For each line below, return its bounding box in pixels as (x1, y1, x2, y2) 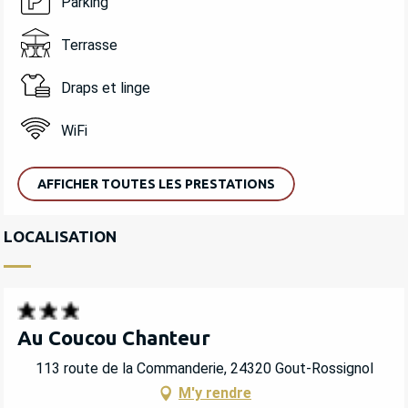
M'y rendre (178, 384, 251, 403)
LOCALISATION (4, 227, 117, 245)
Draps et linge (60, 79, 150, 97)
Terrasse (60, 36, 117, 55)
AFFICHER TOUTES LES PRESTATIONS (37, 176, 275, 191)
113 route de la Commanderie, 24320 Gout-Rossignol (35, 360, 373, 378)
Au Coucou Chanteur (17, 325, 210, 349)
